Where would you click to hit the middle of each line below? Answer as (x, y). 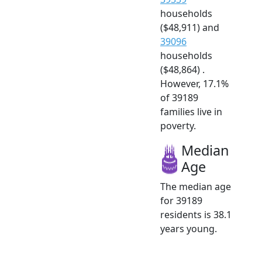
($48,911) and (190, 27)
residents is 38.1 (196, 214)
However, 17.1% (194, 83)
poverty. (178, 125)
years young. (189, 228)
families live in (191, 111)
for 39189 (181, 200)
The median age (196, 186)
